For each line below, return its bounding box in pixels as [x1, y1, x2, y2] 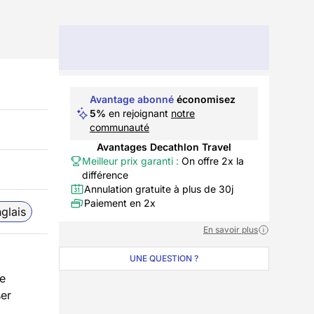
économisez [177, 93, 235, 105]
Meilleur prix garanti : [81, 155, 179, 167]
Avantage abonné [90, 93, 174, 105]
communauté [90, 121, 149, 133]
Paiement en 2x [84, 197, 156, 209]
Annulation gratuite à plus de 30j [84, 183, 233, 195]
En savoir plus [203, 224, 258, 235]
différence [81, 169, 128, 181]
